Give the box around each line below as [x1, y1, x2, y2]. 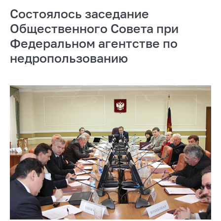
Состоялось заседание [10, 5, 149, 21]
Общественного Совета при [10, 20, 179, 36]
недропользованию [10, 50, 128, 66]
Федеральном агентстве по [10, 35, 178, 51]
